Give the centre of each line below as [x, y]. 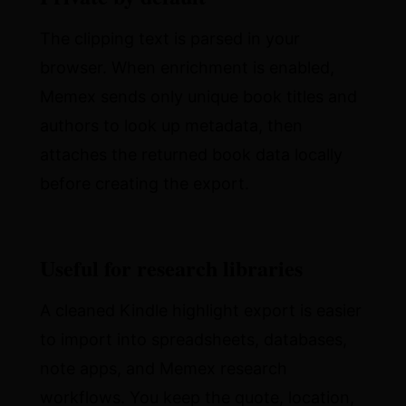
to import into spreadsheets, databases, [194, 339]
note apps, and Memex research [164, 368]
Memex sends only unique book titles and [199, 97]
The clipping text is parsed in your [170, 39]
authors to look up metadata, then [172, 126]
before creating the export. [145, 184]
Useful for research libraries [172, 268]
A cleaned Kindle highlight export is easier [201, 310]
